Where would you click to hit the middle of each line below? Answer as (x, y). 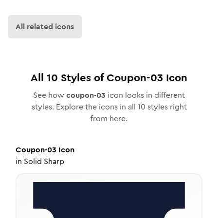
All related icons (45, 27)
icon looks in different (145, 95)
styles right (166, 107)
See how (50, 95)
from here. (109, 118)
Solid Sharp (44, 161)
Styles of (82, 78)
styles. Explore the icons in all (84, 107)
